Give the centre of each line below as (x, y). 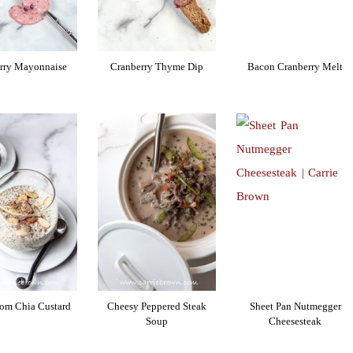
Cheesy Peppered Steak (157, 307)
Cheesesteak (295, 321)
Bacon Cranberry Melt (295, 67)
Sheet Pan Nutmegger (295, 307)
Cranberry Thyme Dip (157, 67)
